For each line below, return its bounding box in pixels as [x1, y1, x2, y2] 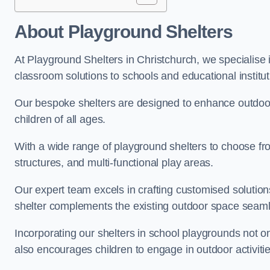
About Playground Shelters [14, 22, 233, 42]
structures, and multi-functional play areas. [14, 157, 214, 169]
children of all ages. [14, 113, 106, 125]
